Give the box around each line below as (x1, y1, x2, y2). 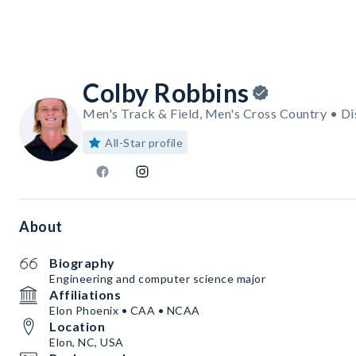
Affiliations (49, 287, 121, 302)
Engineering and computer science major (49, 272, 265, 285)
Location (49, 319, 105, 334)
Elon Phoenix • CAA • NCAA (49, 304, 200, 317)
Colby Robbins (83, 77, 250, 108)
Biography (49, 255, 115, 270)
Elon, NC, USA (49, 335, 124, 349)
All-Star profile (105, 136, 183, 149)
